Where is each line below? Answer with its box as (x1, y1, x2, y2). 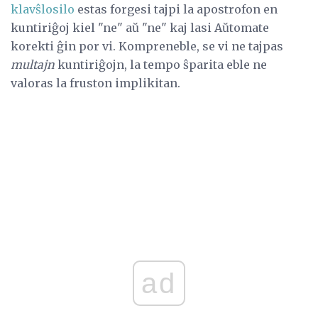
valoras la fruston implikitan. (11, 75, 180, 90)
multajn (11, 57, 55, 72)
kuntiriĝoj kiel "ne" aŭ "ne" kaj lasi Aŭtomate (11, 20, 269, 35)
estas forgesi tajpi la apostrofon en (75, 1, 278, 16)
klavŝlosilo (11, 1, 75, 16)
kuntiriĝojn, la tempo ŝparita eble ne (55, 57, 267, 72)
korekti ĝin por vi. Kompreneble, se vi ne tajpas (11, 38, 283, 53)
